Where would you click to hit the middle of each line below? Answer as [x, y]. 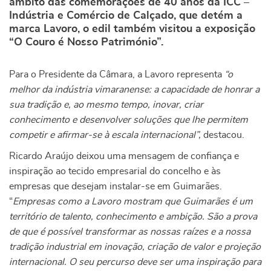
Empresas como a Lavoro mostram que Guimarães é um [133, 201]
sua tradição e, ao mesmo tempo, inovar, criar [106, 105]
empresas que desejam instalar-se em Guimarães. [116, 186]
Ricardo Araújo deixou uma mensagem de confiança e [124, 156]
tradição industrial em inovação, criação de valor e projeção [135, 247]
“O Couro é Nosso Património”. [86, 42]
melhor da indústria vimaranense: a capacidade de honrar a [134, 90]
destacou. [223, 135]
